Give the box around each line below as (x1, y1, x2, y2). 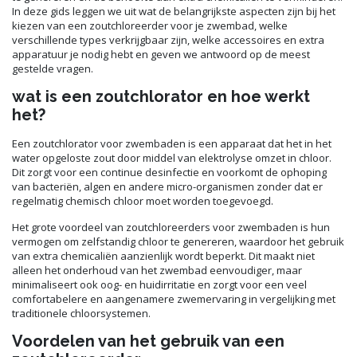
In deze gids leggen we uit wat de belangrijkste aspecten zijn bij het (12, 3, 335, 18)
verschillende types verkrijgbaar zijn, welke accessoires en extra (12, 32, 324, 47)
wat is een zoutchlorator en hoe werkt (12, 86, 310, 106)
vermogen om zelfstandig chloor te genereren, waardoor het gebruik (12, 233, 344, 249)
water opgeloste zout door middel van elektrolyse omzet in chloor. (12, 150, 331, 165)
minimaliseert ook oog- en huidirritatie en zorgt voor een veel (12, 277, 307, 292)
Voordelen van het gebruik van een (12, 331, 284, 351)
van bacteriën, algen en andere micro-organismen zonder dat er (12, 178, 323, 194)
